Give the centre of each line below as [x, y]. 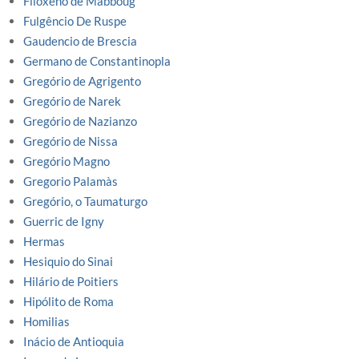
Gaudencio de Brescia [80, 41]
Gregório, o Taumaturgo [85, 201]
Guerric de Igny [64, 221]
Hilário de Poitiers [71, 281]
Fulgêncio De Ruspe [75, 21]
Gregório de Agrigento [82, 81]
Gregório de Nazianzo [80, 121]
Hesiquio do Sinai [68, 261]
